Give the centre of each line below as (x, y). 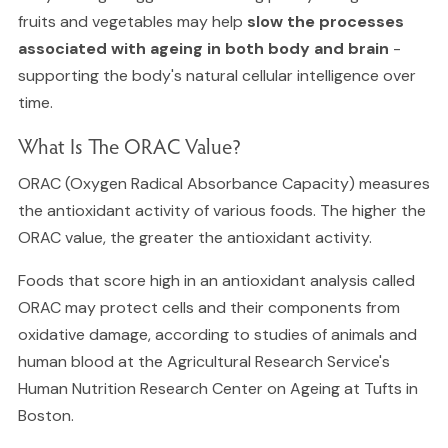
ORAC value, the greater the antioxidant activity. (194, 238)
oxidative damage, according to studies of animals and (217, 335)
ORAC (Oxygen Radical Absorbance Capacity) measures (223, 184)
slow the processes (325, 22)
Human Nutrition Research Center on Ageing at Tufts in (217, 389)
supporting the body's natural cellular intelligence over (216, 76)
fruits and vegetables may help (132, 22)
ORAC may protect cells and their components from (208, 308)
